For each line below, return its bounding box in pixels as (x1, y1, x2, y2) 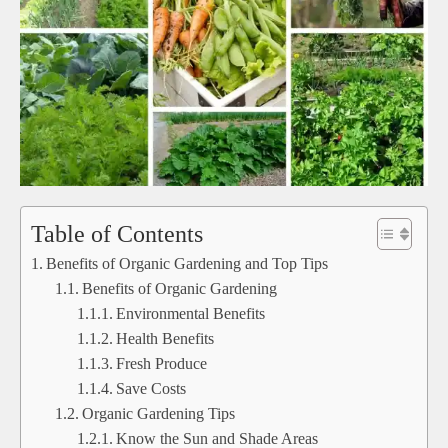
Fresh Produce (115, 354, 207, 372)
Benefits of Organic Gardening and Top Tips (46, 254, 329, 272)
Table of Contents (31, 220, 203, 247)
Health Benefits (115, 329, 214, 347)
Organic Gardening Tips (82, 404, 236, 422)
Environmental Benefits (115, 304, 265, 322)
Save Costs (115, 379, 186, 397)
